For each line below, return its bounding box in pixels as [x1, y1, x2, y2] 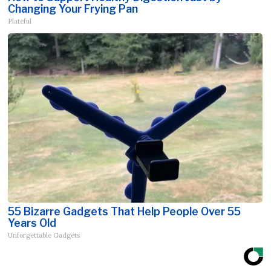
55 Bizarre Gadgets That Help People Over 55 [8, 204, 241, 218]
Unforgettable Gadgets [8, 230, 80, 240]
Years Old [8, 216, 57, 229]
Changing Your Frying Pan [8, 2, 139, 15]
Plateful [8, 16, 32, 25]
